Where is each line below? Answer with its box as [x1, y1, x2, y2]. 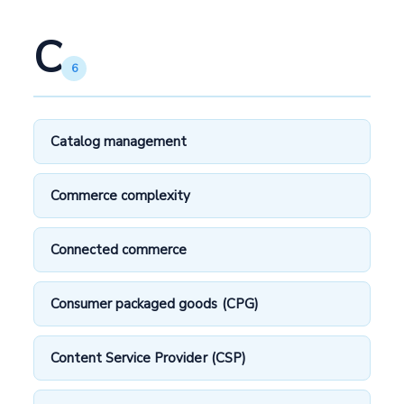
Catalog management [50, 132, 188, 151]
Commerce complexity [50, 186, 191, 205]
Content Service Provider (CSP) [50, 348, 246, 367]
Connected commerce [50, 240, 188, 259]
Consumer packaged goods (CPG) [50, 294, 259, 313]
